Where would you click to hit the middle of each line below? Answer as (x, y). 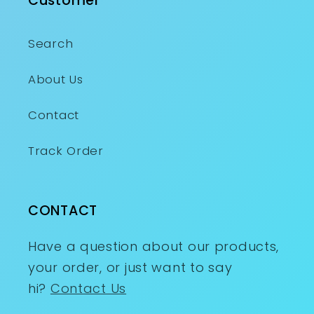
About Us (56, 80)
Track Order (66, 151)
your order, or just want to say (130, 268)
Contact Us (88, 289)
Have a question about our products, (154, 247)
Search (51, 44)
